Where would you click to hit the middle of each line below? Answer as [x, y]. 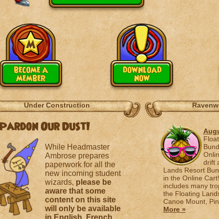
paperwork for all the [80, 164]
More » [174, 209]
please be [93, 182]
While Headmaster [77, 147]
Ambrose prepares [77, 156]
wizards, [60, 182]
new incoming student [83, 173]
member [31, 78]
